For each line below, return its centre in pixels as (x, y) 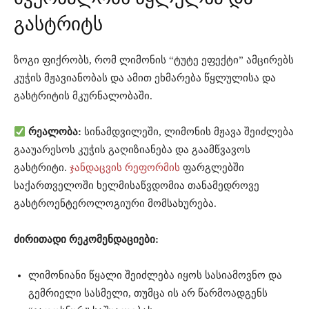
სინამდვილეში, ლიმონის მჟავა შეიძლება (188, 132)
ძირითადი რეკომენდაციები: (86, 240)
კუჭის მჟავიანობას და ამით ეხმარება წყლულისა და (145, 78)
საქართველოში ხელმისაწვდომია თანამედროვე (137, 186)
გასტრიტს (58, 24)
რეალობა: (55, 132)
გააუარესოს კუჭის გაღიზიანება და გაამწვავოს (132, 150)
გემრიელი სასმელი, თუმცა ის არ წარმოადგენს (148, 293)
